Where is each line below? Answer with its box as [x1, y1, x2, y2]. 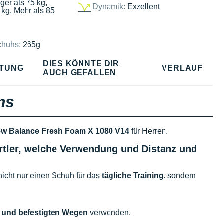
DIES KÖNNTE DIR [43, 59, 119, 68]
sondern [165, 171, 196, 180]
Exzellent [127, 2, 160, 11]
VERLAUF [162, 63, 203, 72]
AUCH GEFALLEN [43, 68, 117, 77]
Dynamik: [92, 2, 125, 11]
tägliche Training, [102, 171, 165, 180]
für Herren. [129, 127, 168, 135]
